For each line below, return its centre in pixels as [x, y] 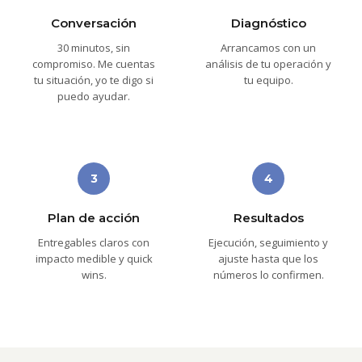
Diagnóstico [268, 23]
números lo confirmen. [268, 275]
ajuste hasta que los [268, 259]
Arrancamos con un [268, 48]
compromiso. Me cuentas [94, 64]
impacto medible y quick [94, 259]
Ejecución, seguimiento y [268, 242]
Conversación [94, 23]
